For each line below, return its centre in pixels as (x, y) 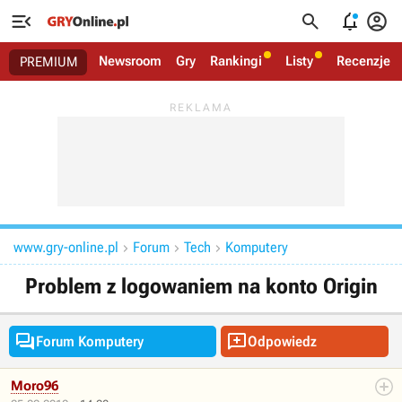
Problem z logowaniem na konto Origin (201, 286)
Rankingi (236, 61)
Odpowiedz (282, 341)
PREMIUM (49, 62)
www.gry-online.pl (66, 247)
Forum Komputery (90, 341)
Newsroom (130, 61)
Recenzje (363, 61)
